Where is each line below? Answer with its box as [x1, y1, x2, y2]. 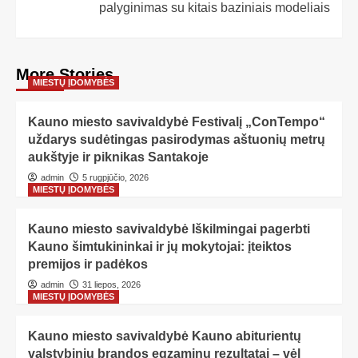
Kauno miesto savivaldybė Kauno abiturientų [28, 329, 301, 344]
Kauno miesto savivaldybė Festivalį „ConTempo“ [28, 115, 325, 129]
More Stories [16, 66, 113, 84]
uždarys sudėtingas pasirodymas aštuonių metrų [28, 133, 325, 147]
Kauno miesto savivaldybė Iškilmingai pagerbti [28, 222, 310, 237]
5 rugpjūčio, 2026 [82, 173, 149, 183]
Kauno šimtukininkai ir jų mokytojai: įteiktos [28, 240, 292, 254]
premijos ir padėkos [28, 257, 148, 272]
